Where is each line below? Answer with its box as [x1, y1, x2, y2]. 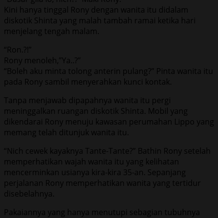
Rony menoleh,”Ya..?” [4, 54, 81, 66]
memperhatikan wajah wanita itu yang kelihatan [4, 156, 179, 167]
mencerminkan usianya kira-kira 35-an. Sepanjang [4, 166, 186, 178]
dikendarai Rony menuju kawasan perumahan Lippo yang [4, 116, 214, 127]
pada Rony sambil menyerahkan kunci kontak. [4, 76, 172, 87]
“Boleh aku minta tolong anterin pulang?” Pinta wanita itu [4, 65, 213, 76]
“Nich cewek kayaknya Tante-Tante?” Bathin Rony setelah [4, 145, 211, 156]
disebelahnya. [4, 188, 54, 199]
